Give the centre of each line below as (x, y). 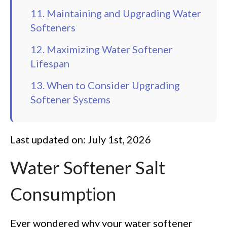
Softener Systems (70, 100)
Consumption (63, 194)
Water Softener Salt (88, 167)
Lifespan (50, 64)
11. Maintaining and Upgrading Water (116, 13)
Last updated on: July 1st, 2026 (81, 140)
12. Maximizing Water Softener (102, 49)
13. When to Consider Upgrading (105, 85)
